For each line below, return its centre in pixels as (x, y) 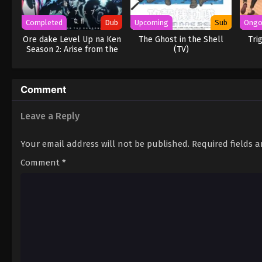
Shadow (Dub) (72, 60)
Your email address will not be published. (105, 144)
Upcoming (152, 23)
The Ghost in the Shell (181, 40)
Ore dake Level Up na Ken (72, 40)
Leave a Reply (50, 116)
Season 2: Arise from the (72, 50)
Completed (44, 23)
